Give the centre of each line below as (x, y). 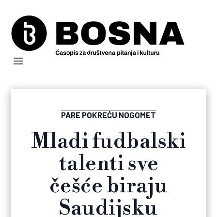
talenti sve (108, 164)
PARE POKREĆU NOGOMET (108, 115)
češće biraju (108, 186)
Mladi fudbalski (108, 142)
